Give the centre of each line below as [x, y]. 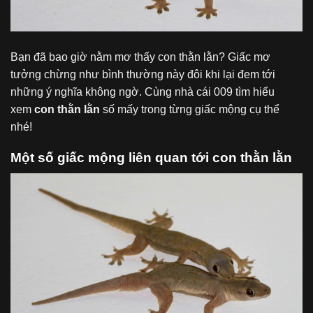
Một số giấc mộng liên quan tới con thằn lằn [151, 158]
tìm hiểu [254, 92]
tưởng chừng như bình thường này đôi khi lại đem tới [143, 74]
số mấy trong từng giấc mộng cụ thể [191, 109]
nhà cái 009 [204, 92]
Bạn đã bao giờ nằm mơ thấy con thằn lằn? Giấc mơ [140, 57]
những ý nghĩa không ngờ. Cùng [93, 92]
